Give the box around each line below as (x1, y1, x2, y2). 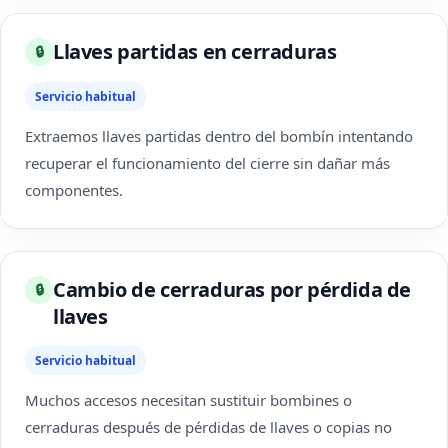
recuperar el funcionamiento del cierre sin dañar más (25, 153, 390, 173)
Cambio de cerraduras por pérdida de (53, 276, 412, 303)
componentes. (25, 180, 123, 200)
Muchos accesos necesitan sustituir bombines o (25, 390, 352, 410)
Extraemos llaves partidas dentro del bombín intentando (25, 126, 413, 146)
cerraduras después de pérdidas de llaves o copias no (25, 417, 392, 437)
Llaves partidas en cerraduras (53, 38, 337, 65)
